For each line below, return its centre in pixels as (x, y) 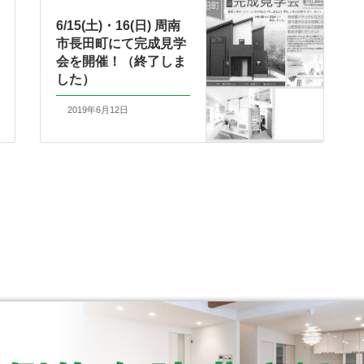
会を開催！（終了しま (121, 61)
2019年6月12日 (97, 110)
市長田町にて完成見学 (121, 43)
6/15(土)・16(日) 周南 (119, 25)
